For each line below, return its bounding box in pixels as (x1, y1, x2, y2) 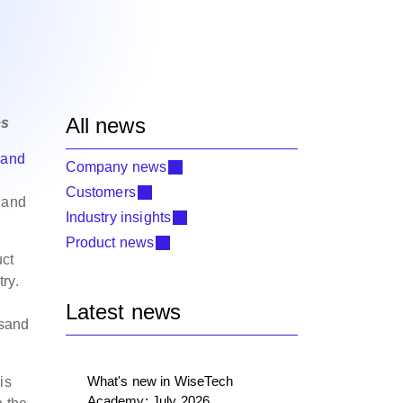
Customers (65, 184, 136, 200)
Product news (65, 235, 155, 250)
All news (65, 113, 146, 138)
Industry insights (65, 210, 172, 225)
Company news (65, 159, 167, 175)
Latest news (65, 300, 182, 324)
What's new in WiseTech (86, 373, 234, 389)
